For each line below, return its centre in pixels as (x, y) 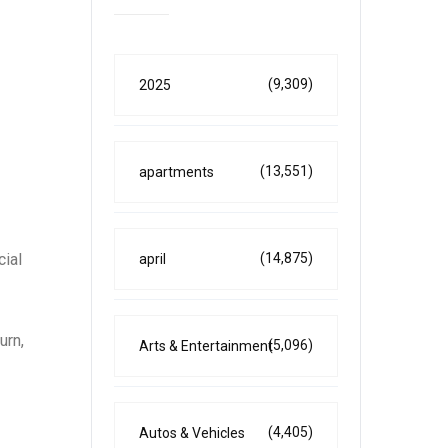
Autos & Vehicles (192, 433)
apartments (176, 172)
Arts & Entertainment (206, 346)
